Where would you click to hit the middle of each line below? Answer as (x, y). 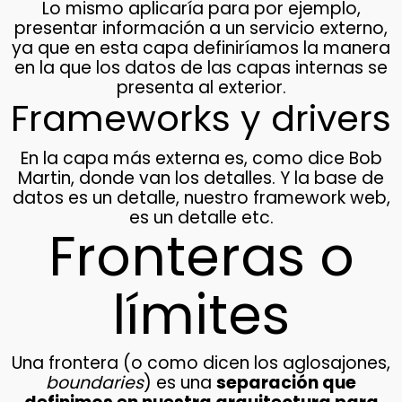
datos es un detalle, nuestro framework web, (201, 198)
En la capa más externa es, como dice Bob (201, 159)
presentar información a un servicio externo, (201, 29)
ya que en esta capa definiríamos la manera (201, 48)
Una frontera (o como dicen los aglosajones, (201, 363)
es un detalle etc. (201, 218)
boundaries (95, 383)
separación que (286, 383)
